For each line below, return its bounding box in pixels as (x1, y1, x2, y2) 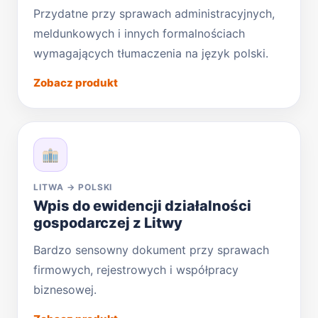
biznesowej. (33, 282, 97, 297)
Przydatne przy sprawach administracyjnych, (33, 6, 275, 21)
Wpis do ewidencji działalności (33, 197, 251, 214)
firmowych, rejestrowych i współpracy (33, 262, 238, 277)
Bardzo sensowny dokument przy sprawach (33, 242, 269, 257)
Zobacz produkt (33, 75, 118, 89)
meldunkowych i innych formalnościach (33, 26, 245, 40)
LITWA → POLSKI (33, 181, 113, 192)
